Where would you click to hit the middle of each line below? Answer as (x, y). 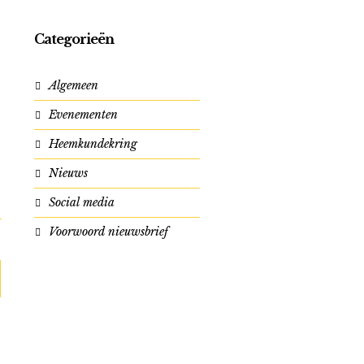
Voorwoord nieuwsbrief (108, 232)
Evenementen (83, 115)
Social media (81, 202)
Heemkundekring (93, 144)
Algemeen (73, 85)
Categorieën (74, 39)
